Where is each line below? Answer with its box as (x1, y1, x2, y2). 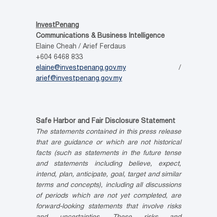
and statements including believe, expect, (36, 161, 181, 168)
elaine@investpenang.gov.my (36, 65, 126, 72)
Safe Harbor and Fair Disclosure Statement (36, 118, 175, 125)
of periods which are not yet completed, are (36, 193, 181, 200)
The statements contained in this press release (36, 129, 181, 136)
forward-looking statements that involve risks (36, 203, 181, 210)
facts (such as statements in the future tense (36, 150, 181, 157)
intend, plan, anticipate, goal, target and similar (36, 171, 181, 178)
